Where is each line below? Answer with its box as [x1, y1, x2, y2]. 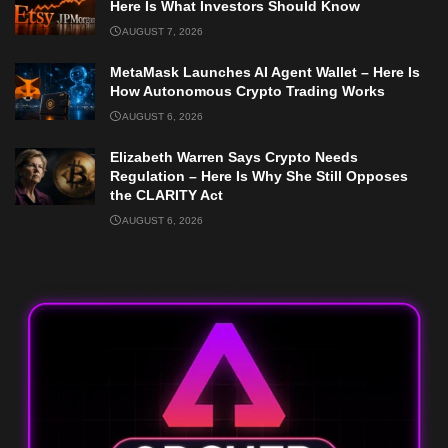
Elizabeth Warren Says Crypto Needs [110, 148, 358, 165]
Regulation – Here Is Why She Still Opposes [110, 167, 408, 184]
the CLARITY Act [110, 186, 223, 203]
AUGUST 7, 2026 [120, 25, 203, 37]
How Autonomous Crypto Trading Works [110, 82, 385, 99]
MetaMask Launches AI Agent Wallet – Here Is [110, 63, 420, 80]
